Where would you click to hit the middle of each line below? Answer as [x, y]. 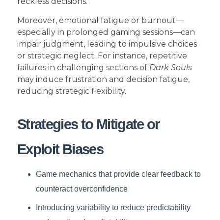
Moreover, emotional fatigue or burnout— [100, 21]
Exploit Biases [60, 150]
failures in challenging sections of [83, 68]
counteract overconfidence [82, 189]
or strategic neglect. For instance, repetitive [102, 56]
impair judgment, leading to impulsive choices [107, 44]
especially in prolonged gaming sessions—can [106, 32]
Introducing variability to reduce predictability [113, 208]
